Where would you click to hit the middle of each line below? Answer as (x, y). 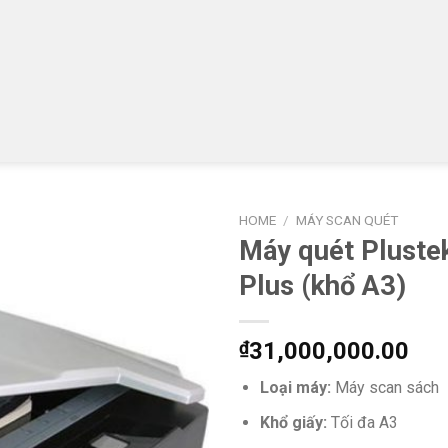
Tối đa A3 (364, 423)
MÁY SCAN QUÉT (347, 219)
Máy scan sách (386, 388)
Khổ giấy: (295, 423)
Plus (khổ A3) (322, 286)
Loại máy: (297, 388)
